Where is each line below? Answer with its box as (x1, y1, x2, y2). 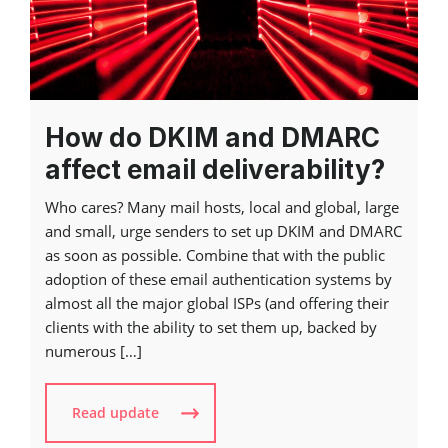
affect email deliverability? (45, 154, 385, 186)
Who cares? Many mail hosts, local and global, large (45, 197, 399, 218)
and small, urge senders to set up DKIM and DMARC (45, 221, 402, 242)
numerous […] (45, 341, 142, 362)
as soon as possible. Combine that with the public (45, 245, 385, 266)
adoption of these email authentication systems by (45, 269, 392, 290)
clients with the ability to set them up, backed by (45, 317, 377, 338)
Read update (72, 403, 159, 423)
